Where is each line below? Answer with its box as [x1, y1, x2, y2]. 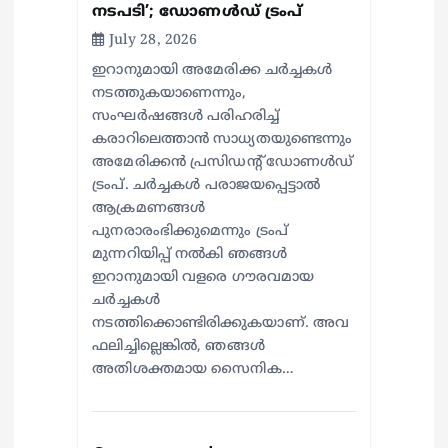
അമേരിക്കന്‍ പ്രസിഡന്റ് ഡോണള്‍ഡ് [92, 154, 354, 172]
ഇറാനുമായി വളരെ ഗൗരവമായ [92, 269, 315, 287]
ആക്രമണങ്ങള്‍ [92, 200, 206, 218]
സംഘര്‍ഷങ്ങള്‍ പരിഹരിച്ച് [92, 108, 279, 126]
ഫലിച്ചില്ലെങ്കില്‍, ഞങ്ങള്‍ [92, 338, 265, 356]
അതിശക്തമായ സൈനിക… [92, 361, 294, 379]
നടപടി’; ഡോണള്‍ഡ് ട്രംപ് [92, 3, 303, 23]
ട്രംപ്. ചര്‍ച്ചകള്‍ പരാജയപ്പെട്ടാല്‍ [92, 177, 321, 195]
